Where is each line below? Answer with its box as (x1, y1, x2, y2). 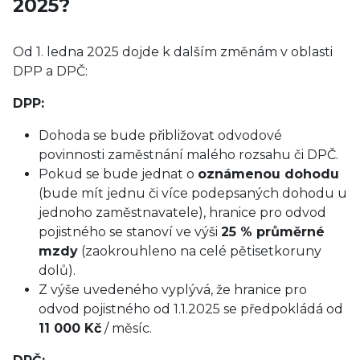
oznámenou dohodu (198, 166, 339, 182)
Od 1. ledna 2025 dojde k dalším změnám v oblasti (13, 44, 333, 59)
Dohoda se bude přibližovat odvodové (39, 128, 282, 143)
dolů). (39, 263, 76, 278)
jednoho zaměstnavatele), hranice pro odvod (39, 205, 326, 220)
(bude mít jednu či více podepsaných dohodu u (39, 186, 347, 201)
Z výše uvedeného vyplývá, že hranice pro (39, 282, 307, 297)
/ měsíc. (101, 321, 152, 336)
